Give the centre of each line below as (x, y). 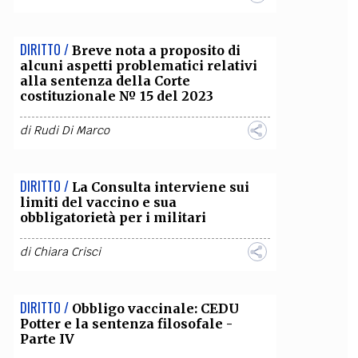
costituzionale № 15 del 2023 (116, 96)
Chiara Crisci (67, 252)
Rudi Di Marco (71, 130)
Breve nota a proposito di (156, 50)
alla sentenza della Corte (105, 81)
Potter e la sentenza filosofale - (126, 324)
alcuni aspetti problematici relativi (138, 66)
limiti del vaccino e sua (98, 202)
